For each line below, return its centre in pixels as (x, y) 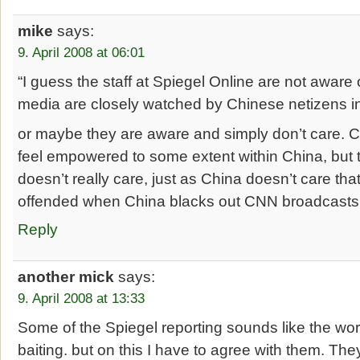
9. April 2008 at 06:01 (82, 52)
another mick (66, 276)
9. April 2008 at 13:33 (82, 298)
